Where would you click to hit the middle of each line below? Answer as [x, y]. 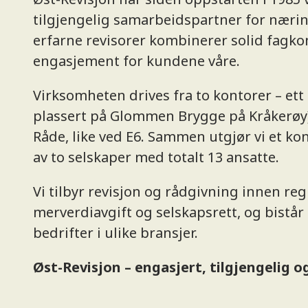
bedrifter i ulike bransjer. [115, 232]
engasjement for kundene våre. [136, 60]
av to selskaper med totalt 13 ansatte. [156, 157]
